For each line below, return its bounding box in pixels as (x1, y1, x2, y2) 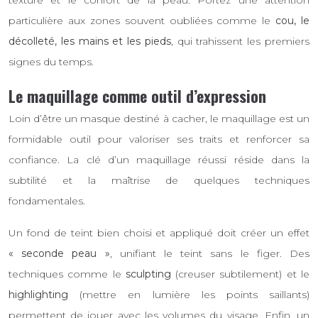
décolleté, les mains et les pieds (9, 35, 171, 48)
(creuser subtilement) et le (170, 267, 310, 280)
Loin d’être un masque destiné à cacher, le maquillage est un (9, 111, 309, 125)
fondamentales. (9, 194, 85, 207)
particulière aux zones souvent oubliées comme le (9, 14, 276, 28)
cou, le (275, 14, 309, 28)
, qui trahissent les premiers (170, 35, 310, 48)
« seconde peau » (9, 246, 110, 260)
